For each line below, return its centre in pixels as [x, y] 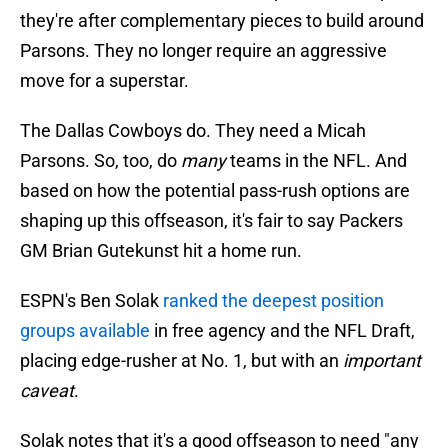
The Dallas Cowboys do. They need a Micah [193, 131]
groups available [85, 331]
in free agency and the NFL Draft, [282, 331]
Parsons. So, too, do [100, 161]
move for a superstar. [104, 81]
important [382, 361]
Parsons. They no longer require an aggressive [203, 51]
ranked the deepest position [273, 301]
